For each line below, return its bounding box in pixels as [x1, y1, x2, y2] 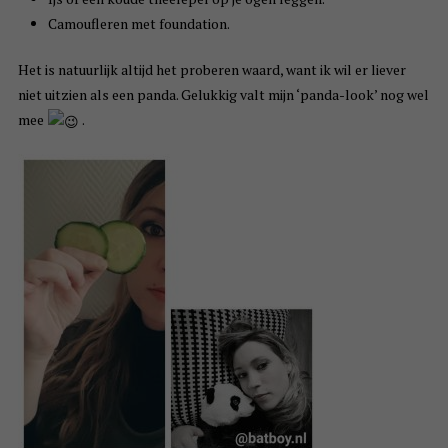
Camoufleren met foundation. [47, 14, 230, 34]
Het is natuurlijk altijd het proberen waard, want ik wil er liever [17, 60, 406, 80]
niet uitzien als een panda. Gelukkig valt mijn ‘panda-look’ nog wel [17, 85, 429, 105]
